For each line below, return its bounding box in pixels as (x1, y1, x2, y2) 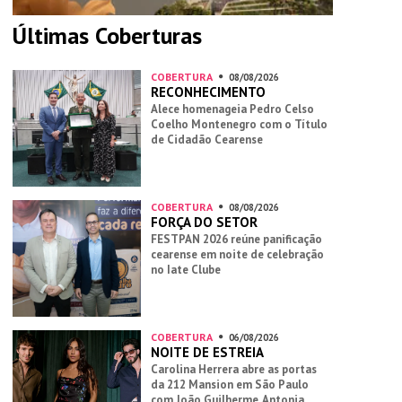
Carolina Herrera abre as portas (150, 362, 317, 378)
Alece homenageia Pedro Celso (150, 101, 314, 118)
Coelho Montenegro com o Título (150, 117, 328, 133)
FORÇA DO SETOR (150, 214, 258, 232)
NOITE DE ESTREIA (150, 344, 264, 362)
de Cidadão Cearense (150, 132, 263, 148)
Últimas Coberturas (13, 21, 202, 51)
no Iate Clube (150, 262, 221, 278)
